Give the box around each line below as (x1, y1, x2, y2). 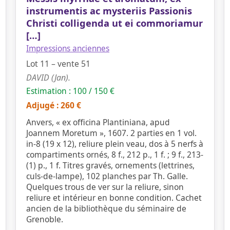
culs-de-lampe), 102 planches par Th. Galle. (26, 170, 188, 182)
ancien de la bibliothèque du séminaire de (26, 203, 186, 214)
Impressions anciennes (26, 43, 109, 54)
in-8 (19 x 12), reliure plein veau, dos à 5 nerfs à (26, 138, 203, 149)
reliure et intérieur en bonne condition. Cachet (26, 192, 202, 203)
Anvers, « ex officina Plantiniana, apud (26, 117, 170, 128)
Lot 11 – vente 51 (26, 58, 90, 69)
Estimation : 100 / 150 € (26, 85, 114, 97)
